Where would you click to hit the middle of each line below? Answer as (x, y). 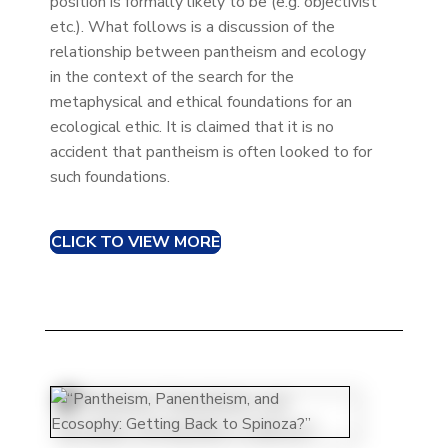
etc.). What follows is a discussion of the (192, 26)
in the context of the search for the (171, 76)
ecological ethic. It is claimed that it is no (191, 126)
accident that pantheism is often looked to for (210, 151)
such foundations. (109, 176)
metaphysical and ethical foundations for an (200, 101)
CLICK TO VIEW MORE (135, 241)
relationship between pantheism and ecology (207, 51)
